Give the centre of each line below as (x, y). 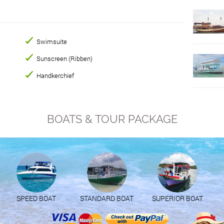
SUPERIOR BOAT (177, 198)
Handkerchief (55, 75)
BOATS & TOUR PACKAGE (112, 119)
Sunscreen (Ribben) (65, 58)
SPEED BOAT (36, 198)
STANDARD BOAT (107, 198)
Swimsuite (52, 41)
